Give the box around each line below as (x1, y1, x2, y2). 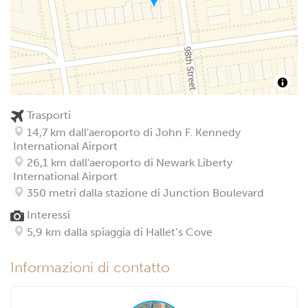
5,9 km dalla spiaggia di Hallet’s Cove (24, 225, 212, 239)
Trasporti (24, 109, 71, 122)
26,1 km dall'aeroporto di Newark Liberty (24, 155, 232, 169)
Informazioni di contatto (10, 258, 170, 276)
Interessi (24, 208, 70, 221)
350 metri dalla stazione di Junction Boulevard (24, 186, 264, 199)
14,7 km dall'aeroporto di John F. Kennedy (24, 125, 241, 139)
